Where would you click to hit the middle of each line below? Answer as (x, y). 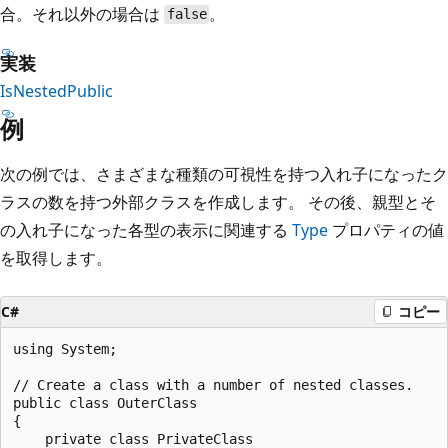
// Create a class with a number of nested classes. (213, 384)
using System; (65, 348)
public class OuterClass (105, 402)
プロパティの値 (386, 229)
